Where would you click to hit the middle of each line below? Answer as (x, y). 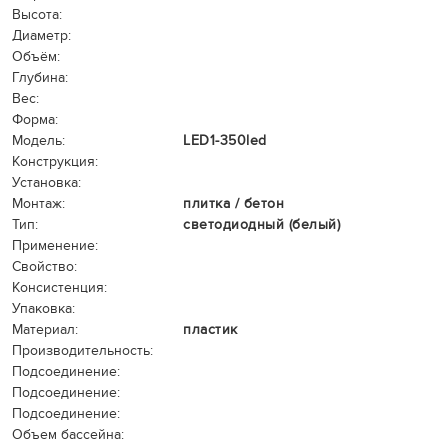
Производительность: (82, 350)
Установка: (46, 182)
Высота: (37, 14)
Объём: (36, 56)
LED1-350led (225, 140)
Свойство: (44, 266)
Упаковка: (43, 308)
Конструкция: (55, 161)
